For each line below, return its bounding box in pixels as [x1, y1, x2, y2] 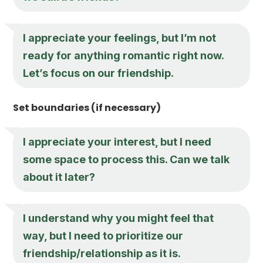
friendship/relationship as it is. [23, 247, 181, 259]
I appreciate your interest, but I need [23, 135, 212, 148]
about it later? [23, 170, 96, 183]
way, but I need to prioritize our [23, 229, 184, 242]
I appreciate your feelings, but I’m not [23, 31, 217, 44]
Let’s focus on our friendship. [23, 66, 174, 79]
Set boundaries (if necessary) [13, 100, 161, 114]
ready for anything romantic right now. [23, 49, 224, 62]
